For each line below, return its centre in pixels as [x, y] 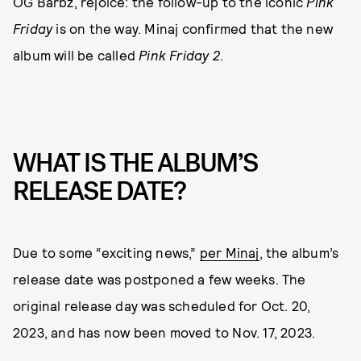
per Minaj [229, 253]
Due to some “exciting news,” [106, 253]
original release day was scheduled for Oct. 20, [162, 306]
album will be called [76, 54]
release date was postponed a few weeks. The [160, 279]
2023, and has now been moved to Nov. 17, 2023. [164, 332]
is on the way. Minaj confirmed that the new [193, 28]
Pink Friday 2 [179, 54]
